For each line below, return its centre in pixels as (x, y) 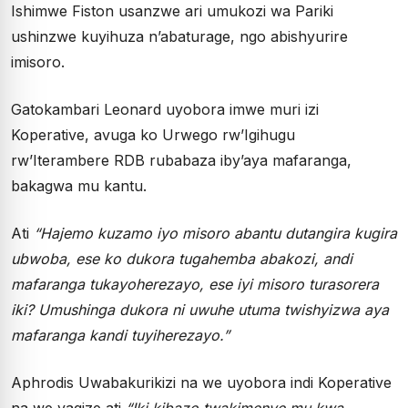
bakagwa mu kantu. (79, 185)
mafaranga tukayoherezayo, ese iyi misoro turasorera (195, 284)
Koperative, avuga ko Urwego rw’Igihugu (153, 134)
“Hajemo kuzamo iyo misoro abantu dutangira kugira (215, 233)
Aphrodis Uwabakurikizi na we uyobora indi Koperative (201, 382)
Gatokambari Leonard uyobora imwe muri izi (165, 109)
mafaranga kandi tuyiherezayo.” (120, 335)
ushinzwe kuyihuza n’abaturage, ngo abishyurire (179, 36)
